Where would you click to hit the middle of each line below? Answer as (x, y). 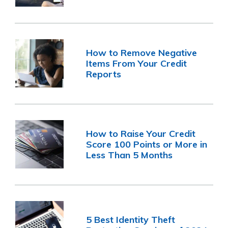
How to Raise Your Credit (141, 133)
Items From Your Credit (137, 63)
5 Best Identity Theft (131, 220)
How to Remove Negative (142, 52)
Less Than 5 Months (130, 155)
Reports (104, 74)
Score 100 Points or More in (147, 144)
